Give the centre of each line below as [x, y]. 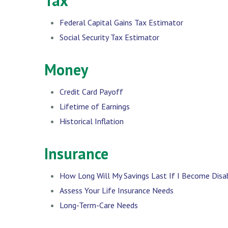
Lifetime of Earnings [95, 106]
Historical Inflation [92, 121]
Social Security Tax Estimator [109, 37]
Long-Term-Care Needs [99, 205]
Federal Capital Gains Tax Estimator [121, 22]
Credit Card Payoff [91, 91]
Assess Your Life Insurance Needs [117, 190]
